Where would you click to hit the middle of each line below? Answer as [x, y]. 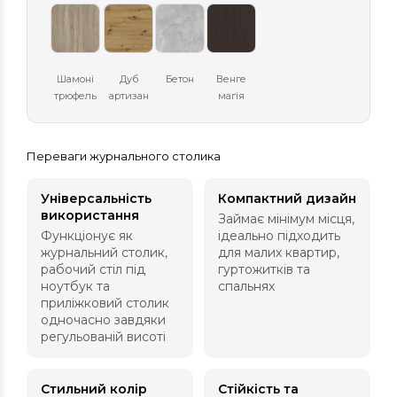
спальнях [246, 287]
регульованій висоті [103, 337]
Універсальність [96, 199]
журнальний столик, [104, 253]
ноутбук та [75, 287]
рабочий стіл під [93, 270]
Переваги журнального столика [124, 156]
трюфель [75, 96]
